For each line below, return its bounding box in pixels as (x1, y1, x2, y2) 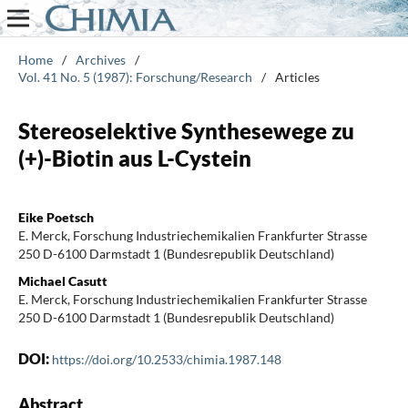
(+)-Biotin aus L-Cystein (17, 144, 251, 171)
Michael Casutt (17, 272, 107, 289)
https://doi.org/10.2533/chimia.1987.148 (51, 351, 281, 367)
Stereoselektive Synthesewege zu (17, 117, 354, 144)
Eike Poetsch (17, 209, 94, 225)
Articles (274, 68, 320, 85)
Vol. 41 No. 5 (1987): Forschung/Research (17, 68, 252, 85)
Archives (75, 51, 126, 67)
